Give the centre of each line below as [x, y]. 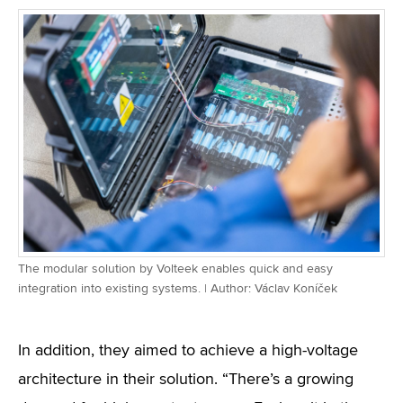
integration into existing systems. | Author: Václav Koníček [178, 289]
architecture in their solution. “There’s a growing [186, 380]
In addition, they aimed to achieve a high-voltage [188, 351]
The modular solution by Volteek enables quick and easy [175, 269]
